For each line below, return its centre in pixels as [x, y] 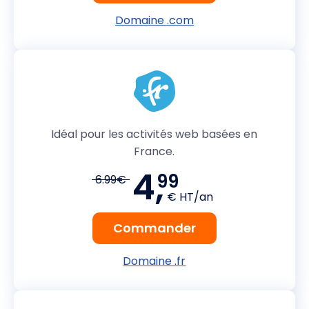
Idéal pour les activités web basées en [154, 134]
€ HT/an [190, 197]
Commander [154, 228]
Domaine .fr [154, 261]
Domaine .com [154, 20]
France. [154, 151]
